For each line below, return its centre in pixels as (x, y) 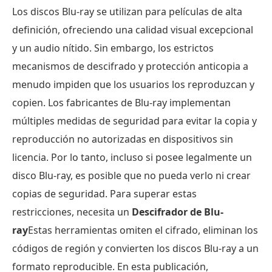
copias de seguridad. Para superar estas (104, 194)
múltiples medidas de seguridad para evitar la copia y (134, 121)
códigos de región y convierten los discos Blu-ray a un (135, 248)
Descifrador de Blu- (178, 212)
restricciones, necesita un (72, 212)
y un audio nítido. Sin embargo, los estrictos (113, 48)
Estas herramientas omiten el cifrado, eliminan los (143, 230)
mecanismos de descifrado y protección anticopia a (130, 66)
